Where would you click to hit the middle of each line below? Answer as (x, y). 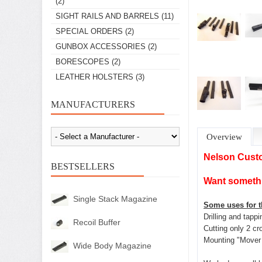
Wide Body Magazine (112, 246)
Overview (224, 137)
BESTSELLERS (83, 166)
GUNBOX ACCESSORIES (101, 46)
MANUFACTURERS (93, 104)
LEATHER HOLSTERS (94, 77)
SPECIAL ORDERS (89, 31)
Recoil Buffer (97, 222)
